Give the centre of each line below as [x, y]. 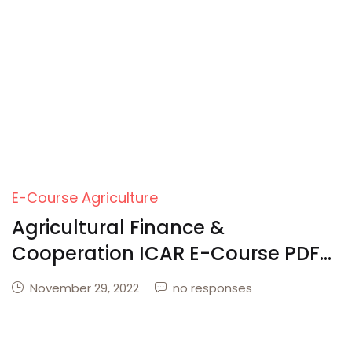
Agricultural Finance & [118, 227]
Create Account [234, 43]
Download [61, 279]
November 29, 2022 [84, 288]
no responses [213, 288]
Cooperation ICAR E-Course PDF [166, 253]
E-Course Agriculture [85, 198]
